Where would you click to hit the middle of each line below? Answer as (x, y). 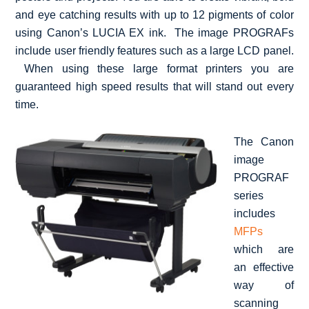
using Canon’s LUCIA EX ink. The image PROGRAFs (154, 32)
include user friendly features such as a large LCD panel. (154, 50)
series (249, 195)
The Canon (264, 141)
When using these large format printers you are (154, 68)
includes (255, 213)
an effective (264, 267)
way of (264, 285)
